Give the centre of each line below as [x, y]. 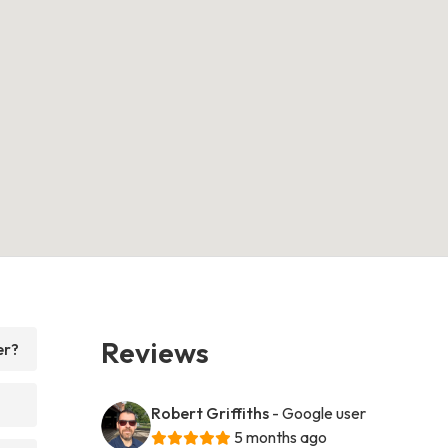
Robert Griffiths [210, 412]
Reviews [155, 351]
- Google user [319, 412]
